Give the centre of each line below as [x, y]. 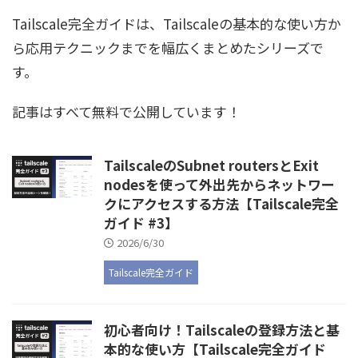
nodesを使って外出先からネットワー [219, 185]
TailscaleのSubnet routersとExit [211, 165]
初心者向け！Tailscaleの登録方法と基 [222, 330]
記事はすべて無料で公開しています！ [126, 112]
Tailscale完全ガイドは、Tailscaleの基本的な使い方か [177, 24]
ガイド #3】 [141, 223]
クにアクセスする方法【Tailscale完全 [221, 204]
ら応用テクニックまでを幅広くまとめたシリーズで [168, 48]
